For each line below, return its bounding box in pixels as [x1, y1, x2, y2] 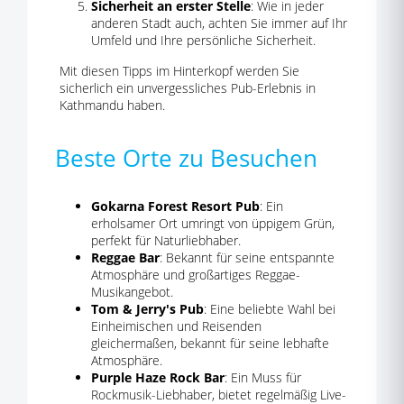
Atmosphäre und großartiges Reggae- [91, 266, 300, 283]
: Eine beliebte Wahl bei [204, 300, 335, 317]
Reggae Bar [91, 249, 160, 266]
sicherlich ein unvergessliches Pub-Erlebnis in [60, 79, 316, 96]
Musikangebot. [91, 283, 173, 300]
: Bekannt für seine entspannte [160, 249, 335, 266]
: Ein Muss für [225, 369, 301, 386]
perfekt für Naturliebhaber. [91, 232, 241, 249]
